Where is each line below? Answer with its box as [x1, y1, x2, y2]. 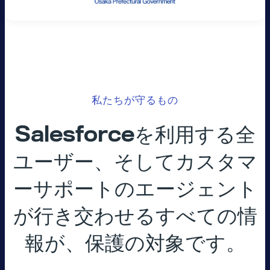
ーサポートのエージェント [13, 177, 257, 201]
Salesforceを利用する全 [14, 122, 256, 147]
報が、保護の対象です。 [24, 231, 246, 256]
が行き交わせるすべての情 [13, 204, 257, 228]
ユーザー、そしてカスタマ [13, 149, 257, 174]
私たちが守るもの [92, 94, 178, 107]
